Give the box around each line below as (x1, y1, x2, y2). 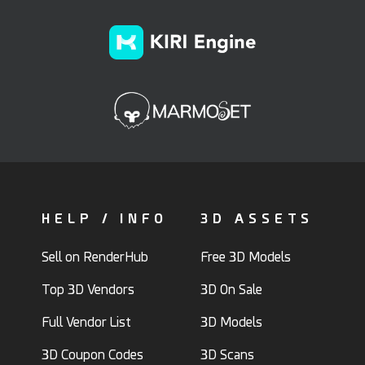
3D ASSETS (200, 211, 314, 227)
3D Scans (200, 347, 254, 363)
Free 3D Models (200, 249, 291, 266)
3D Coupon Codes (42, 347, 143, 363)
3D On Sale (200, 282, 262, 298)
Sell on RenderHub (42, 249, 148, 266)
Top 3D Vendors (42, 282, 134, 298)
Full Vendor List (42, 314, 131, 331)
